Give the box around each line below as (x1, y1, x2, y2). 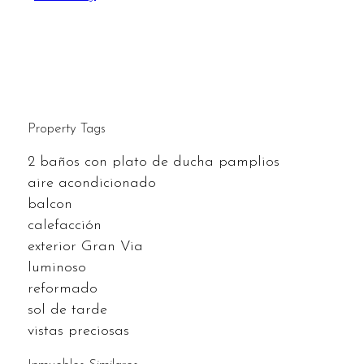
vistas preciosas (28, 323, 129, 339)
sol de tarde (28, 301, 107, 318)
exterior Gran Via (28, 238, 143, 254)
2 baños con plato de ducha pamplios (28, 154, 279, 170)
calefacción (28, 217, 102, 233)
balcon (28, 196, 72, 212)
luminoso (28, 259, 86, 275)
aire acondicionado (28, 175, 156, 191)
